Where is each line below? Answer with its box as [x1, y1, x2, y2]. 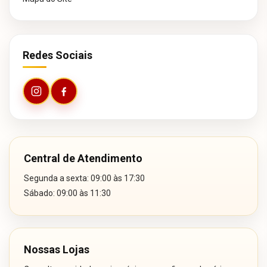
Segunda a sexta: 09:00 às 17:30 [24, 173, 145, 184]
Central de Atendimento [24, 152, 142, 165]
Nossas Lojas [24, 243, 89, 256]
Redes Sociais [23, 49, 92, 62]
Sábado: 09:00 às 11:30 [24, 188, 111, 198]
